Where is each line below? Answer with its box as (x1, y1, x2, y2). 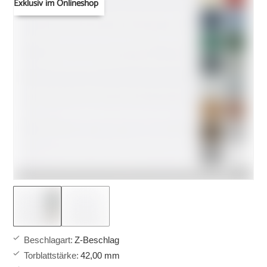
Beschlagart (24, 235, 71, 246)
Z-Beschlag (74, 235, 120, 246)
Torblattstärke (24, 250, 77, 261)
